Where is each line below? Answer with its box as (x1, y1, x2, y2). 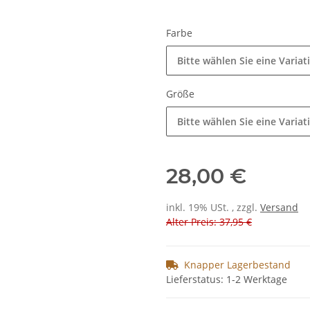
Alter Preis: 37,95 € (166, 215, 252, 229)
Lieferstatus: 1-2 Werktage (166, 273, 287, 286)
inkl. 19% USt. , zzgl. (166, 201, 260, 215)
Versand (260, 201, 298, 215)
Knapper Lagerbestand (184, 258, 291, 272)
